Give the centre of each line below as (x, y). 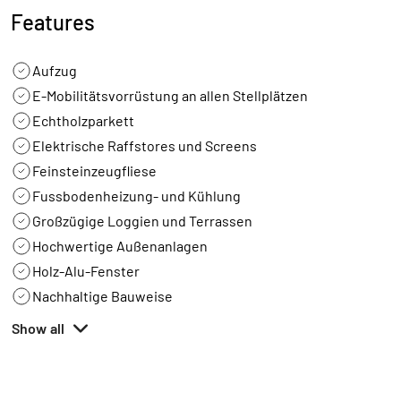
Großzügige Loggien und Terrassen (142, 221)
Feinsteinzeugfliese (94, 171)
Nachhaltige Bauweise (102, 296)
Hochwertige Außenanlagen (120, 246)
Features (53, 22)
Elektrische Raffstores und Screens (145, 145)
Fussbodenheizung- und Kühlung (137, 196)
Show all (38, 328)
